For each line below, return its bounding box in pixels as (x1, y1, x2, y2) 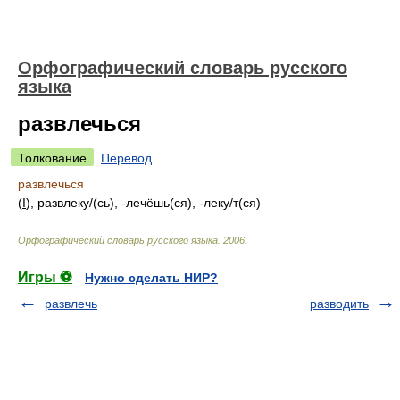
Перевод (101, 151, 152, 165)
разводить (310, 296, 369, 311)
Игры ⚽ (18, 270, 72, 285)
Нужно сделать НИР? (85, 271, 218, 285)
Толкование (18, 151, 87, 165)
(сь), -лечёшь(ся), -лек (93, 196, 223, 210)
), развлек (26, 196, 83, 210)
